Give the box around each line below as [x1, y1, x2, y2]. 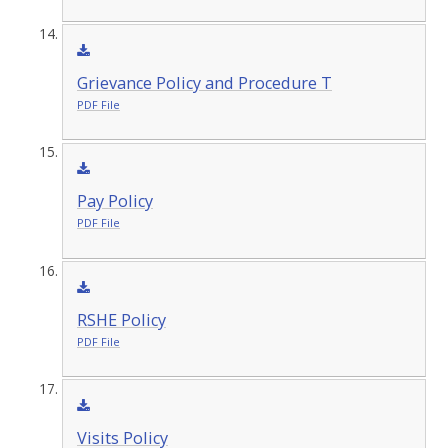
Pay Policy [76, 190, 153, 213]
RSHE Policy [76, 308, 166, 331]
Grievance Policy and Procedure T [76, 71, 332, 94]
